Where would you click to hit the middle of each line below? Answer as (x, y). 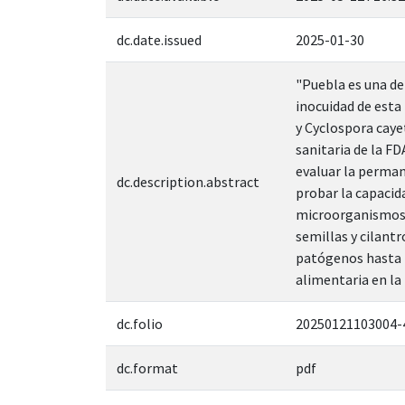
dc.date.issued (159, 39)
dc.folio (140, 323)
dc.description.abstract (188, 181)
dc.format (147, 367)
